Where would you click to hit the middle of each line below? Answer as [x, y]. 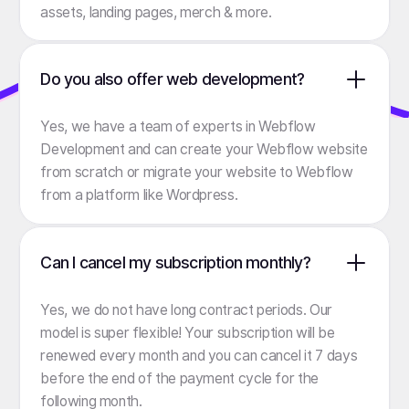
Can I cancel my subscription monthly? [175, 262]
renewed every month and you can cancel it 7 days [199, 356]
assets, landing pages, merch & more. [156, 12]
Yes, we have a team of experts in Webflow [178, 127]
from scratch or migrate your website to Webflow [197, 173]
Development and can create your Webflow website [204, 150]
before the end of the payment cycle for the [179, 379]
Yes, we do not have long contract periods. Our [186, 310]
